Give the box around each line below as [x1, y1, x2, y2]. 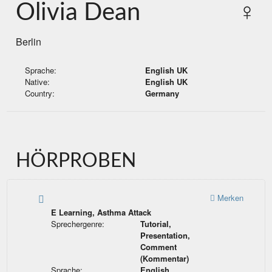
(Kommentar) [140, 253, 189, 265]
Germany [145, 87, 179, 100]
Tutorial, [140, 218, 172, 230]
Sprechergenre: [50, 218, 104, 230]
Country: [25, 87, 55, 100]
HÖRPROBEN [16, 151, 137, 171]
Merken [217, 192, 243, 204]
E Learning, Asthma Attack [50, 206, 151, 219]
